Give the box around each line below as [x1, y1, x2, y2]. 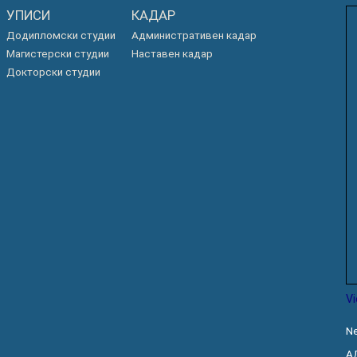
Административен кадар [131, 29, 257, 41]
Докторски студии [6, 66, 100, 78]
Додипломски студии [6, 29, 116, 41]
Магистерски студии [6, 48, 109, 60]
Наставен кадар [131, 48, 213, 60]
